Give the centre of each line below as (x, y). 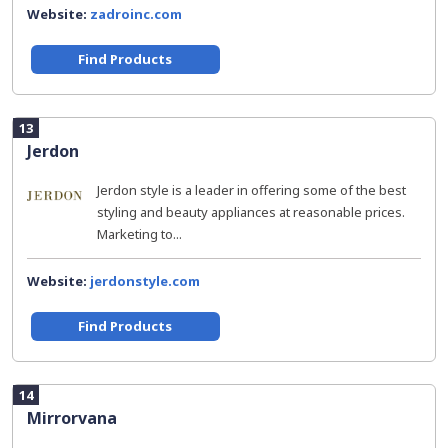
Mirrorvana (72, 418)
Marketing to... (139, 234)
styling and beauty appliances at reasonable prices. (251, 212)
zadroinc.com (136, 14)
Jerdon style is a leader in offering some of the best (251, 190)
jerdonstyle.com (145, 281)
